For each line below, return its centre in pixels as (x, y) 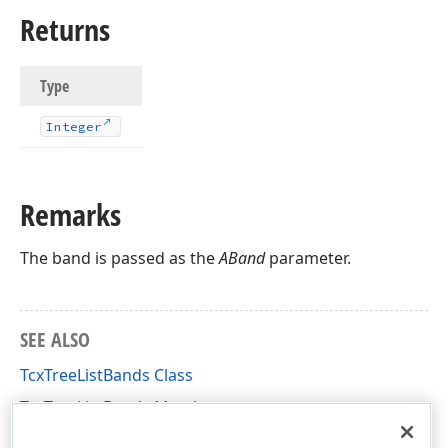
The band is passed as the (119, 258)
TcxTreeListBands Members (123, 407)
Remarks (70, 214)
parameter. (308, 258)
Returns (65, 29)
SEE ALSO (55, 339)
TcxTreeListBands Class (106, 375)
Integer (74, 126)
